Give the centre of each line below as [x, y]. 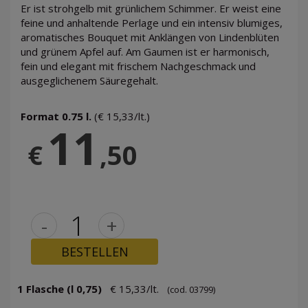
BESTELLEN [95, 251]
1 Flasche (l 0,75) [59, 289]
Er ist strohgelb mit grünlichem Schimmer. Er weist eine [151, 9]
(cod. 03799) [191, 290]
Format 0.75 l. [57, 117]
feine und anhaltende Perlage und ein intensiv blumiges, [152, 23]
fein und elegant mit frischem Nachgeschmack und [138, 66]
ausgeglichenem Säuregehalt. [89, 81]
